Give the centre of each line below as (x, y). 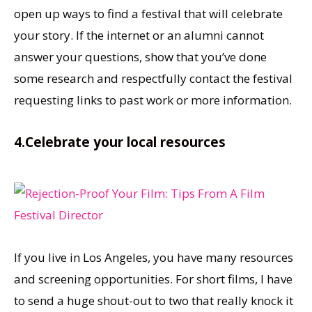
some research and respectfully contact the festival (153, 78)
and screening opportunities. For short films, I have (153, 279)
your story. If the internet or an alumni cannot (139, 35)
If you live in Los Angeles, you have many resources (154, 258)
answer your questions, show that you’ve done (140, 56)
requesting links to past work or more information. (153, 100)
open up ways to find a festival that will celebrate (148, 13)
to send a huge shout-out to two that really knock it (154, 301)
